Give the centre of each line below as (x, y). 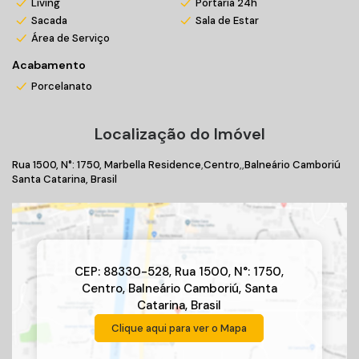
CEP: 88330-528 (122, 272)
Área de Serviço (71, 38)
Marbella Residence (153, 165)
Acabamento (49, 65)
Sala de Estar (227, 20)
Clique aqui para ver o (165, 328)
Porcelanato (62, 86)
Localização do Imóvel (179, 134)
